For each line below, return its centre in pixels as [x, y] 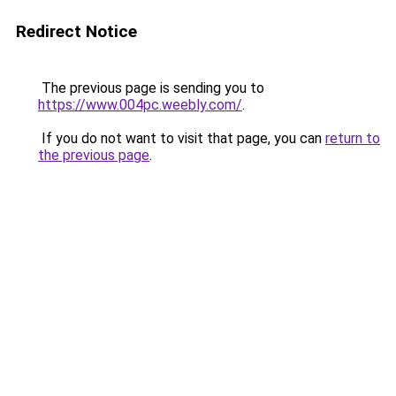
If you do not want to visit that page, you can [182, 138]
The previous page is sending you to [151, 88]
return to [353, 138]
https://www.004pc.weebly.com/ [140, 105]
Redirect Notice [76, 31]
